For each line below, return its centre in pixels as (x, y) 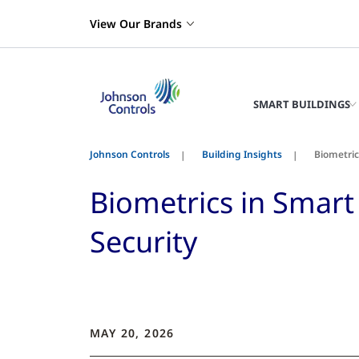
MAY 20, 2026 (132, 333)
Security (143, 242)
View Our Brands (136, 24)
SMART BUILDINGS (302, 104)
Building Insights (242, 154)
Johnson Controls (130, 154)
